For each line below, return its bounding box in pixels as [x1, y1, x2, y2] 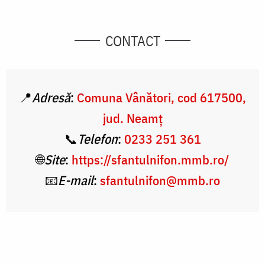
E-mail [58, 171, 93, 189]
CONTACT [105, 31, 160, 50]
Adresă [32, 88, 70, 106]
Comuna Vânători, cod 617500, [77, 88, 246, 106]
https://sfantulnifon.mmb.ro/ [72, 150, 229, 168]
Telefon [77, 130, 118, 147]
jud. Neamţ [102, 109, 163, 127]
